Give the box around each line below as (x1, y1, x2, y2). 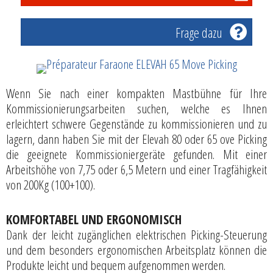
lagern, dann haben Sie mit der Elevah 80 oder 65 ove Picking (6, 130, 267, 148)
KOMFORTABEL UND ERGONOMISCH (6, 210, 182, 228)
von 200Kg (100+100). (6, 176, 95, 194)
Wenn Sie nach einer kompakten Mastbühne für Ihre (6, 85, 267, 102)
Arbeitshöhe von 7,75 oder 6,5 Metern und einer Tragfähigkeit (6, 161, 267, 179)
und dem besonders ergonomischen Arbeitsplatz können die (6, 241, 267, 258)
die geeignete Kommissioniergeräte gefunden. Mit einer (6, 146, 267, 163)
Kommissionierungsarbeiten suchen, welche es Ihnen (6, 100, 267, 118)
